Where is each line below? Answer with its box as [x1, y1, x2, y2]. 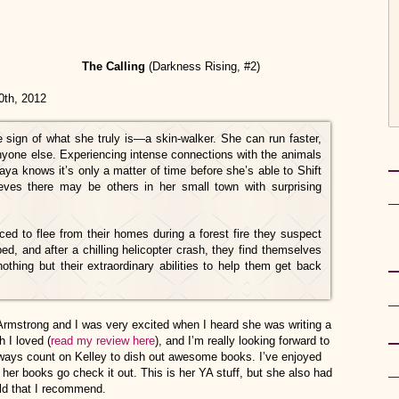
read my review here [51, 333, 155, 347]
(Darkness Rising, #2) [149, 59, 260, 73]
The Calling [82, 59, 149, 73]
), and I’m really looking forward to [155, 333, 330, 347]
